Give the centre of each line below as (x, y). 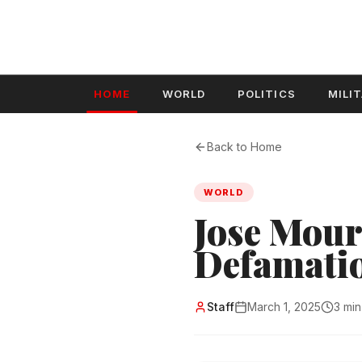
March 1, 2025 (284, 307)
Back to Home (244, 147)
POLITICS (267, 94)
